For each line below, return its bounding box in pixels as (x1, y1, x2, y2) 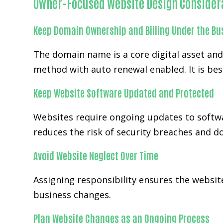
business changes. (33, 189, 111, 201)
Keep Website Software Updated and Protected (33, 86, 215, 99)
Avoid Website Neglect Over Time (33, 149, 159, 162)
